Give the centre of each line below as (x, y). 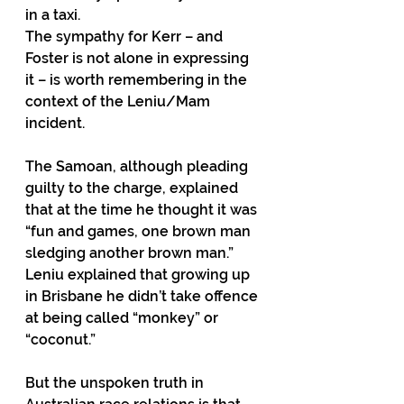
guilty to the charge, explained (133, 188)
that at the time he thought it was (143, 210)
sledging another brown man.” (129, 253)
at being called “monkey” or (124, 318)
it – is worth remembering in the (138, 80)
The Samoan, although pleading (138, 166)
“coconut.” (60, 340)
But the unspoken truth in (116, 383)
